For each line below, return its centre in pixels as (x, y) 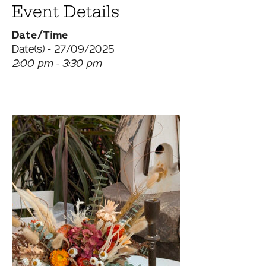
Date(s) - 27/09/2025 (63, 50)
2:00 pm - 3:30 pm (57, 64)
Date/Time (40, 35)
